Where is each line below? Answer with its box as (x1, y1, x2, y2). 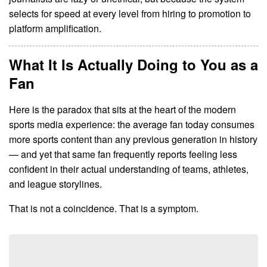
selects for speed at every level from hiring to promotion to (9, 7, 251, 21)
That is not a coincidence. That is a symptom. (9, 201, 198, 216)
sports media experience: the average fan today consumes (9, 117, 254, 132)
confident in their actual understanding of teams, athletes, (9, 162, 249, 176)
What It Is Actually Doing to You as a (9, 54, 258, 75)
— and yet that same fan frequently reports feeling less (9, 147, 237, 162)
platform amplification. (9, 21, 101, 36)
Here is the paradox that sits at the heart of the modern (9, 103, 236, 117)
